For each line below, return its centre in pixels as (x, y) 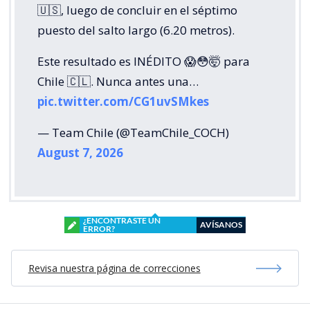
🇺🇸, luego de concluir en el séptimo (137, 10)
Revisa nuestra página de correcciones (114, 268)
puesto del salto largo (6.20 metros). (136, 30)
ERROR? (99, 229)
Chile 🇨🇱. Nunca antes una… (118, 82)
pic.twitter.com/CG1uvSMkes (123, 102)
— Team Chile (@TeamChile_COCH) (133, 133)
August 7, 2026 (80, 153)
